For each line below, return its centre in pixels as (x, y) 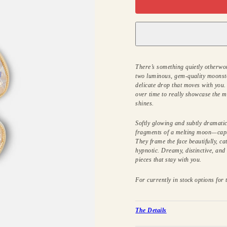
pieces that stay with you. (168, 160)
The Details (151, 211)
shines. (145, 103)
